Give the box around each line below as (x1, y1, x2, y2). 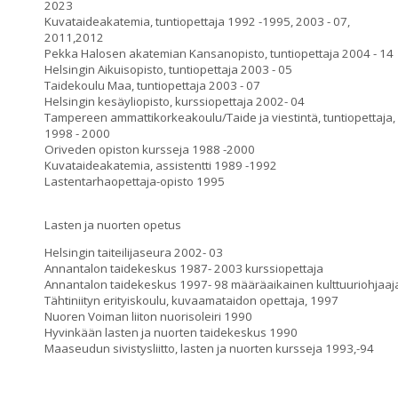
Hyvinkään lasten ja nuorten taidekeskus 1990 (44, 324, 298, 340)
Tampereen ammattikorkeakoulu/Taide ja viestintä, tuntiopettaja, (44, 109, 395, 125)
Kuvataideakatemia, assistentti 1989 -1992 (44, 157, 277, 173)
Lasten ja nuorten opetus (44, 217, 181, 233)
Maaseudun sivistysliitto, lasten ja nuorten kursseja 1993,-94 (44, 340, 374, 356)
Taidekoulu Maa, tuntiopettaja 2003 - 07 (44, 77, 260, 93)
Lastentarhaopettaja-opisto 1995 (44, 173, 225, 189)
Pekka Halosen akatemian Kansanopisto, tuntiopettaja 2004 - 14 (44, 45, 394, 61)
